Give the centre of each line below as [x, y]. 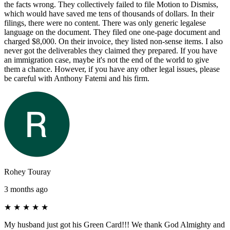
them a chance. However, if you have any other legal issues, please [112, 69]
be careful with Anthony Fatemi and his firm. [77, 78]
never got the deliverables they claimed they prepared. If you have [111, 50]
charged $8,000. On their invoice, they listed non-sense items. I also [113, 41]
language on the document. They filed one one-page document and [112, 32]
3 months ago [26, 189]
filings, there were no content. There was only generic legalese [105, 23]
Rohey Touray [27, 171]
